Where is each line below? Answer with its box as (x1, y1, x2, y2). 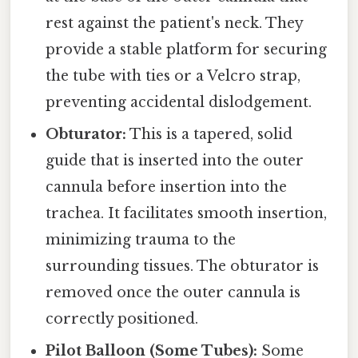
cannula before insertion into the (46, 177, 288, 196)
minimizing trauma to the (46, 230, 237, 249)
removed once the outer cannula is (46, 283, 301, 301)
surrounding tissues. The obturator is (46, 257, 320, 275)
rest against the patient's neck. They (46, 14, 304, 32)
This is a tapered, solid (126, 125, 293, 143)
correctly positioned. (46, 309, 199, 328)
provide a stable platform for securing (46, 40, 328, 58)
